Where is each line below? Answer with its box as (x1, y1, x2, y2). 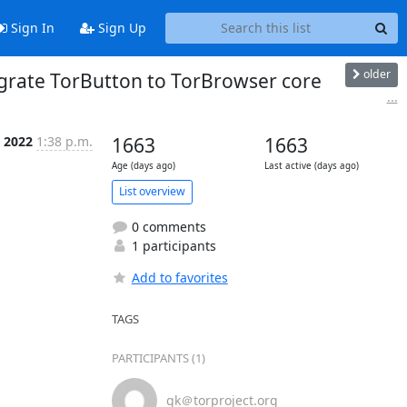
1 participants (127, 236, 216, 254)
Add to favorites (131, 268, 228, 286)
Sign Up (94, 19, 146, 37)
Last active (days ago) (263, 159, 359, 172)
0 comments (127, 217, 206, 235)
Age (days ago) (111, 159, 175, 172)
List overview (118, 184, 185, 199)
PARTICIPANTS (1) (111, 349, 205, 366)
